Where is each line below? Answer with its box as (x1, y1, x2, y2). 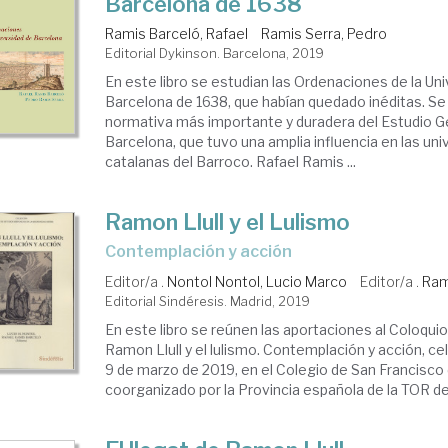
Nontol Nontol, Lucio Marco (167, 273, 348, 290)
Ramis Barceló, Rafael (105, 25, 249, 42)
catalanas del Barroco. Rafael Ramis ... (105, 153, 357, 170)
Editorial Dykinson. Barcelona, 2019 (105, 45, 325, 61)
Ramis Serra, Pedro (261, 25, 388, 42)
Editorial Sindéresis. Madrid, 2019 (105, 293, 311, 309)
